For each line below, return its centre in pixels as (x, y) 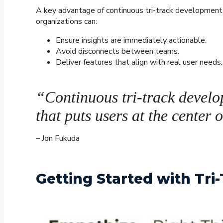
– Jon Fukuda (58, 139)
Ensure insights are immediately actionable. (131, 41)
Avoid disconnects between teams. (117, 52)
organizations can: (66, 22)
